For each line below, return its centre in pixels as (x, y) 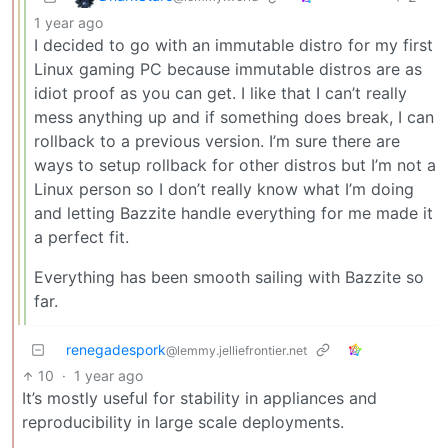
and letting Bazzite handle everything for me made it (233, 213)
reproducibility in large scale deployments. (183, 422)
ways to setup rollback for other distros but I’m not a (235, 165)
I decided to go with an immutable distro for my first (233, 45)
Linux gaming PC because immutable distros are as (228, 69)
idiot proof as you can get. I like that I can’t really (220, 93)
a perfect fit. (81, 237)
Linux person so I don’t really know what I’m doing (224, 189)
